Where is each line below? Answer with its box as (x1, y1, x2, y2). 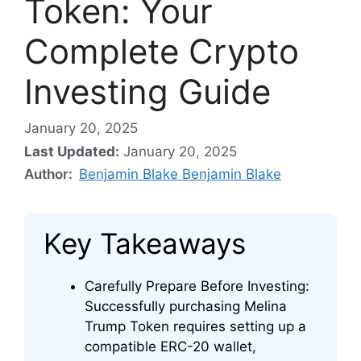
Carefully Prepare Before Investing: (85, 278, 309, 295)
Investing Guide (24, 70, 271, 112)
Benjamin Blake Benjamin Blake (79, 166, 281, 183)
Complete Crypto (24, 30, 299, 72)
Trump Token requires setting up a (85, 318, 306, 335)
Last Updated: (24, 143, 119, 160)
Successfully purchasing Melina (85, 298, 287, 315)
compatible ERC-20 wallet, (85, 338, 256, 355)
